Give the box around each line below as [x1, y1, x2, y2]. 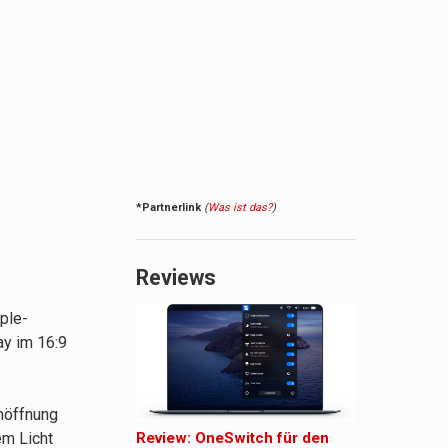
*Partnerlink [136, 201, 201, 215]
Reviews [136, 265, 216, 291]
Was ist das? [208, 201, 272, 215]
